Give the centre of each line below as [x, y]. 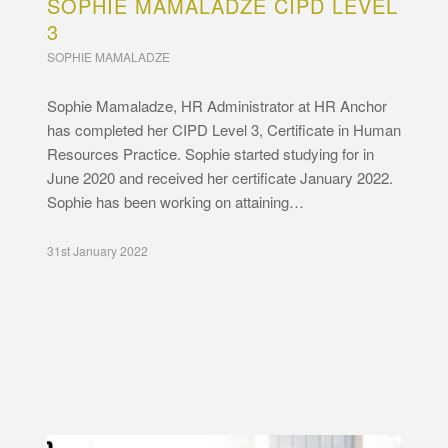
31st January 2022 [97, 250]
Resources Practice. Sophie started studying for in [210, 153]
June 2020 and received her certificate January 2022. [221, 177]
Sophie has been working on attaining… [175, 201]
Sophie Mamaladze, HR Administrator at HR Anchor [216, 105]
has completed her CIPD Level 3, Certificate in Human [223, 129]
